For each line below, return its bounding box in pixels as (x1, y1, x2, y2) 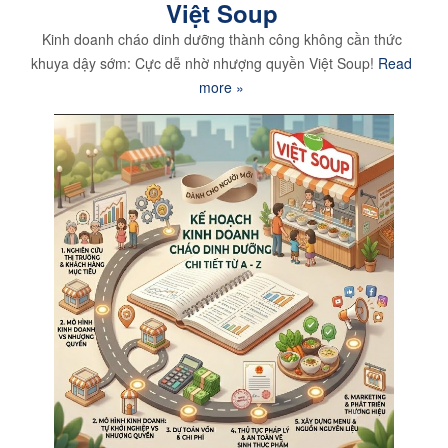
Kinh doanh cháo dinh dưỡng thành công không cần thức (41, 28, 402, 49)
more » (199, 76, 245, 97)
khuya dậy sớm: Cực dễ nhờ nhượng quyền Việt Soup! (31, 52, 379, 73)
